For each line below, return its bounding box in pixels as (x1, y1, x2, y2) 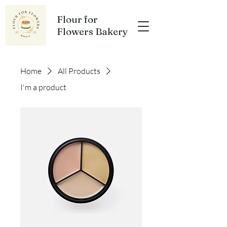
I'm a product (20, 82, 66, 92)
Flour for (57, 13, 98, 25)
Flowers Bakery (57, 25, 128, 37)
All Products (58, 66, 100, 76)
